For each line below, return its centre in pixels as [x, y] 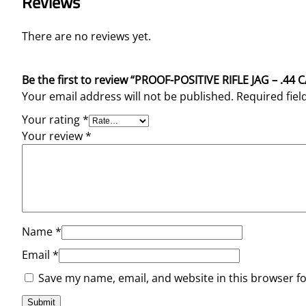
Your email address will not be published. [128, 96]
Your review [54, 136]
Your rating [52, 119]
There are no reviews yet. [86, 36]
